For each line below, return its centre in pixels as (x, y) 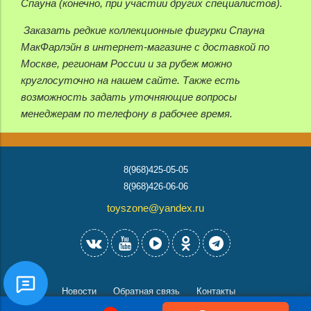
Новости (79, 291)
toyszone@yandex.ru (155, 208)
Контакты (216, 291)
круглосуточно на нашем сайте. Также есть (131, 81)
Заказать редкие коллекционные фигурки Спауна (143, 31)
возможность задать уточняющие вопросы (129, 97)
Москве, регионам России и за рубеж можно (126, 64)
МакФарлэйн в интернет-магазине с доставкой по (145, 47)
